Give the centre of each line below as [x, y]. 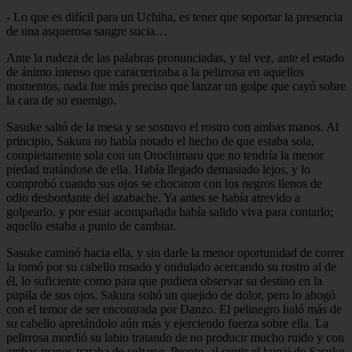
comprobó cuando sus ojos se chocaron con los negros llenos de [164, 183]
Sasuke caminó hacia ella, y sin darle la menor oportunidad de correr [175, 252]
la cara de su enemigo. [61, 100]
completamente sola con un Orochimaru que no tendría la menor [165, 155]
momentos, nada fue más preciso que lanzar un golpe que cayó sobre [176, 86]
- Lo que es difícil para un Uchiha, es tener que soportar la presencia [174, 16]
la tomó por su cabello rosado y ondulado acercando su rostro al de [171, 266]
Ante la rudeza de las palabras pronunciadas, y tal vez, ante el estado [175, 57]
